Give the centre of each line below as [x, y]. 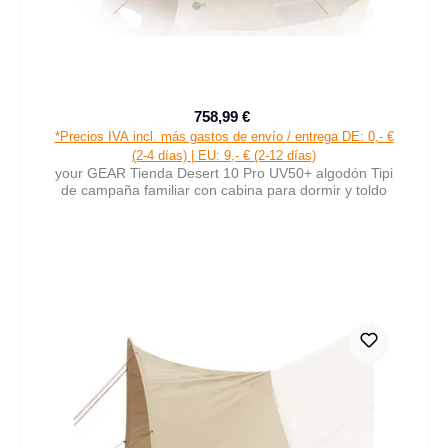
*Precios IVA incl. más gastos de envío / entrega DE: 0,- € [224, 136]
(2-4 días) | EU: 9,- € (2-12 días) [224, 155]
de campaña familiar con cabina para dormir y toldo [224, 189]
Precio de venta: [274, 125]
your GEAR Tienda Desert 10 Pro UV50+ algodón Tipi [224, 172]
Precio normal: [299, 126]
